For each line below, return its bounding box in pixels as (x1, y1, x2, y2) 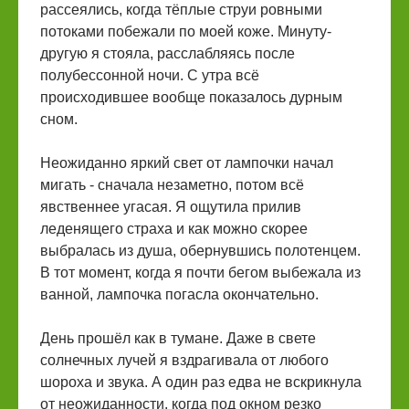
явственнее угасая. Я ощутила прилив (40, 199, 301, 215)
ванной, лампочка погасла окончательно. (40, 287, 319, 302)
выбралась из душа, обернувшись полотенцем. (40, 243, 361, 258)
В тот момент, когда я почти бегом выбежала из (40, 265, 361, 280)
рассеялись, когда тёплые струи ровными (40, 2, 322, 17)
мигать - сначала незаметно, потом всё (40, 177, 304, 193)
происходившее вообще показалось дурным (40, 89, 342, 105)
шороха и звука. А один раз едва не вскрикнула (40, 374, 362, 390)
